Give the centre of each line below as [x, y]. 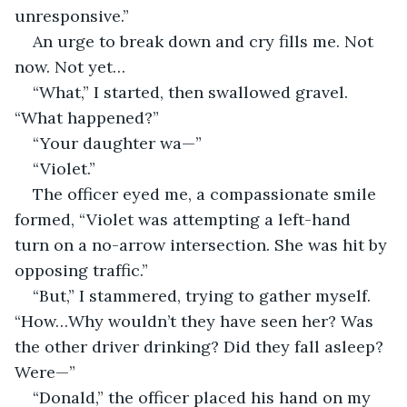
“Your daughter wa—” [117, 143]
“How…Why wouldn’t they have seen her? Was [196, 321]
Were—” [45, 372]
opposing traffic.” [81, 270]
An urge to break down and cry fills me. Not [205, 41]
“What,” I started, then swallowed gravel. [193, 92]
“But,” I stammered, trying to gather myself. [204, 295]
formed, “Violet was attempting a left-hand [185, 219]
